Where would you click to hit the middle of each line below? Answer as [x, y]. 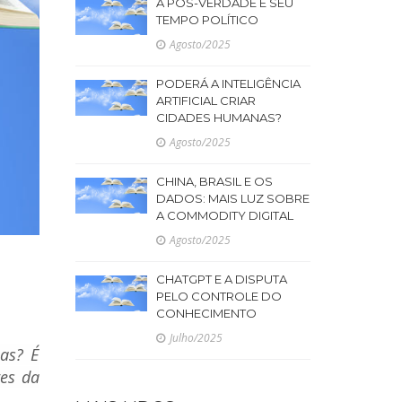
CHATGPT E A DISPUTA [221, 279]
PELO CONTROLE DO [218, 296]
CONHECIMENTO [206, 313]
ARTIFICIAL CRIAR [205, 100]
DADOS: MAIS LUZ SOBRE [232, 198]
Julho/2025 [196, 338]
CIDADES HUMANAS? [218, 118]
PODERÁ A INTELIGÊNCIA [228, 83]
